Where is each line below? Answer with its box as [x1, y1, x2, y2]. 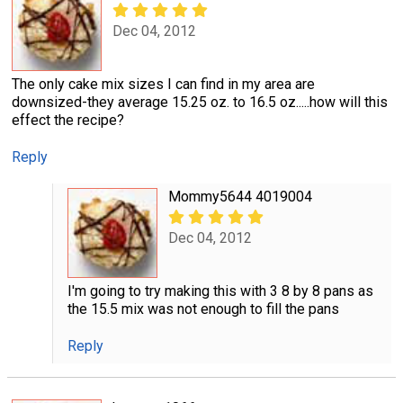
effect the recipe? [12, 111, 124, 129]
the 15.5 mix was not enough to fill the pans [67, 300, 339, 318]
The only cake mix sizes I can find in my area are [12, 75, 315, 93]
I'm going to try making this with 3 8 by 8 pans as [67, 282, 373, 300]
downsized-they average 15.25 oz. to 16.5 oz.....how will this [12, 93, 388, 111]
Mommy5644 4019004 [167, 187, 312, 205]
